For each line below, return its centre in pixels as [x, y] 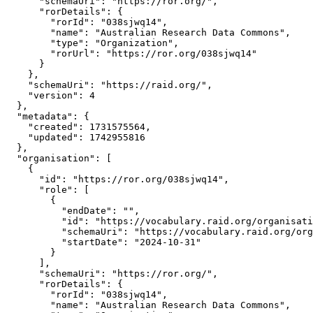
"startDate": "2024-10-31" [103, 242]
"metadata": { [48, 116]
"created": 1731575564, [78, 127]
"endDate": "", [73, 211]
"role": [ [48, 190]
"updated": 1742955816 [75, 137]
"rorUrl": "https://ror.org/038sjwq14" [131, 53]
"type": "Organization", [92, 43]
